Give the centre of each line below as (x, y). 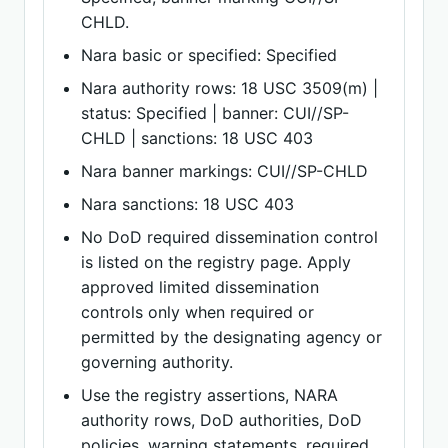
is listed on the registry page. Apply (216, 262)
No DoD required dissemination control (230, 237)
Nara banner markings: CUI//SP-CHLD (225, 171)
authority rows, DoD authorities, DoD (222, 420)
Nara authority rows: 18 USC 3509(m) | (230, 88)
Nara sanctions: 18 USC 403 (188, 204)
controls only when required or (198, 312)
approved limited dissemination (200, 287)
